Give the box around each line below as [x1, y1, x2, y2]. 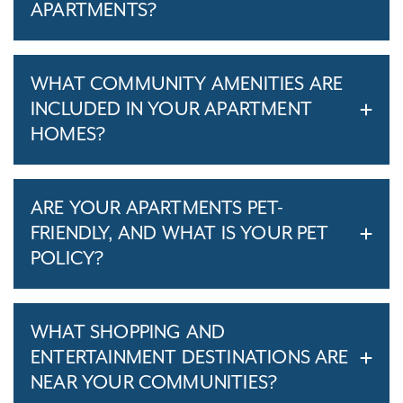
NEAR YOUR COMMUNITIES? [31, 372, 278, 394]
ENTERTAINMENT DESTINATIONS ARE [31, 346, 349, 369]
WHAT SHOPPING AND [31, 321, 226, 344]
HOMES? [31, 123, 106, 146]
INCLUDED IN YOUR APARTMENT [31, 98, 312, 121]
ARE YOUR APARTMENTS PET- [31, 197, 284, 219]
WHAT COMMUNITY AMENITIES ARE [31, 73, 344, 95]
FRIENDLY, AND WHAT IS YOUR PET [31, 222, 329, 245]
